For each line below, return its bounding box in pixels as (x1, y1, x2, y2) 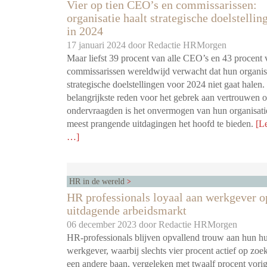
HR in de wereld (69, 176, 127, 187)
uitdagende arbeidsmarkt (67, 204, 187, 218)
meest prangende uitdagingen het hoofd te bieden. (67, 119, 256, 129)
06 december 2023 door (67, 219, 159, 230)
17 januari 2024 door (67, 40, 148, 51)
